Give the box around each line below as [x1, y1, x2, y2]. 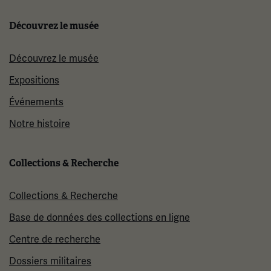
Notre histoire [9, 118, 70, 131]
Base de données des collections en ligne [9, 212, 190, 224]
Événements [9, 96, 64, 109]
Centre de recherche [9, 233, 100, 246]
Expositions [9, 74, 59, 87]
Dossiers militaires [9, 255, 91, 268]
